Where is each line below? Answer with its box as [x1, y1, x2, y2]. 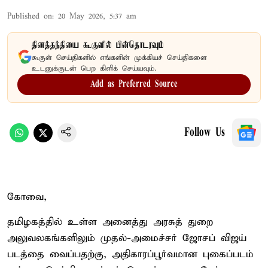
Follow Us [184, 126, 225, 139]
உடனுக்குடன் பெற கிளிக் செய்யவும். [32, 63, 156, 73]
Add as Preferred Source [90, 79, 178, 89]
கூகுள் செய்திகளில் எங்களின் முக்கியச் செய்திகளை [32, 53, 207, 62]
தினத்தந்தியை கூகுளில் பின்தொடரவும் [32, 39, 164, 51]
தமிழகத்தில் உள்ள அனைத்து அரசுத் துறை [7, 215, 213, 229]
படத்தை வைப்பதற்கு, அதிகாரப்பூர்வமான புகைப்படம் [7, 248, 254, 261]
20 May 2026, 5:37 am [58, 11, 136, 22]
